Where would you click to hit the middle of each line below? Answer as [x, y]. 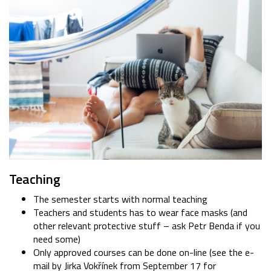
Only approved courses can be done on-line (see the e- [144, 253]
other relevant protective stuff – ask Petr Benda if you [147, 226]
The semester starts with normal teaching [120, 199]
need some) [57, 239]
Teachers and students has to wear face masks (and [140, 213]
